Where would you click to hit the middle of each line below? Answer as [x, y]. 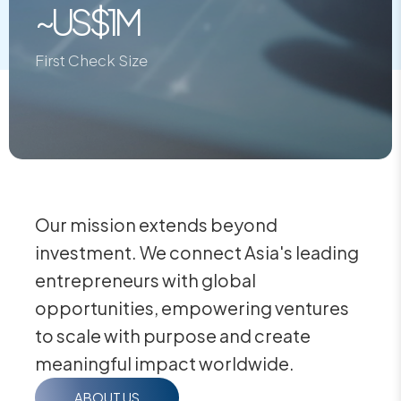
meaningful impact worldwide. [165, 364]
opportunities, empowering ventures [192, 308]
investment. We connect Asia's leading [197, 253]
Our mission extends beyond [157, 225]
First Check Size [92, 60]
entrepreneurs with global [146, 281]
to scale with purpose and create [173, 336]
